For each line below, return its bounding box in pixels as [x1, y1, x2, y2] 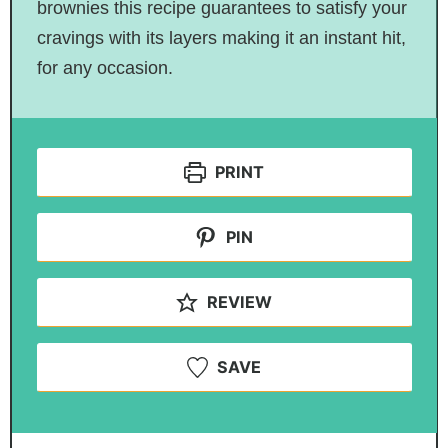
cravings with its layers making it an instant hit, [36, 27, 406, 48]
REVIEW [202, 291, 272, 312]
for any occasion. [36, 57, 173, 78]
